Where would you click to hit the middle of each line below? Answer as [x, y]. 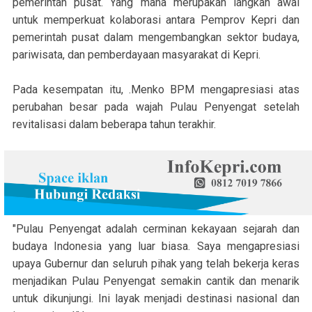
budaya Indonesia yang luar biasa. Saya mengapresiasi [156, 246]
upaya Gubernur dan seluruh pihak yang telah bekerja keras [156, 263]
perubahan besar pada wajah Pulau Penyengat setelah [156, 107]
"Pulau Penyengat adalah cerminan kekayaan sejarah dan [156, 228]
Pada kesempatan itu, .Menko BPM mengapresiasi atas [156, 89]
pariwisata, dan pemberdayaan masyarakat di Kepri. [136, 54]
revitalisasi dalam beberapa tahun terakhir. [114, 124]
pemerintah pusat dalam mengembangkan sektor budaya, [156, 37]
